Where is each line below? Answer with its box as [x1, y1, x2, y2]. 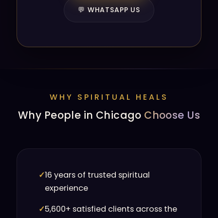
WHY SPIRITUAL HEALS [50, 91, 168, 103]
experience [45, 182, 89, 194]
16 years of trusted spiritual [45, 169, 150, 181]
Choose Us [144, 108, 200, 122]
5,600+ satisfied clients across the [45, 203, 178, 215]
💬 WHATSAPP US [78, 5, 140, 15]
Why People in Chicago [18, 108, 145, 122]
